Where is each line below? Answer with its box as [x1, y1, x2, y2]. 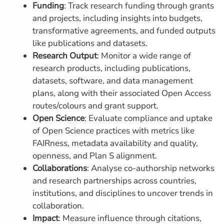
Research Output [32, 50, 97, 61]
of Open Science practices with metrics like [32, 125, 194, 136]
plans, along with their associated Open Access [32, 87, 211, 99]
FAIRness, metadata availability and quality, [32, 137, 198, 149]
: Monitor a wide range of [97, 50, 191, 61]
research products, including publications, [32, 62, 190, 74]
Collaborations [32, 162, 87, 174]
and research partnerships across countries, [32, 175, 196, 186]
